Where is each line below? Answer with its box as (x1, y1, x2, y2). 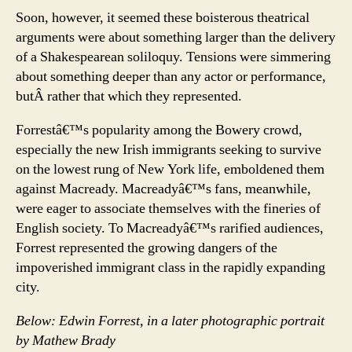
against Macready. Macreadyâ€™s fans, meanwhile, (16, 179, 311, 198)
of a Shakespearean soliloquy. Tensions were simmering (16, 47, 331, 66)
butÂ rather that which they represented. (16, 86, 242, 105)
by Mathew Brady (16, 331, 115, 350)
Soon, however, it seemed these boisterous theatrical (16, 8, 310, 27)
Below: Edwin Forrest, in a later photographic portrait (16, 311, 324, 330)
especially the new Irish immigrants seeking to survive (16, 140, 321, 159)
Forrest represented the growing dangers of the (16, 238, 277, 257)
